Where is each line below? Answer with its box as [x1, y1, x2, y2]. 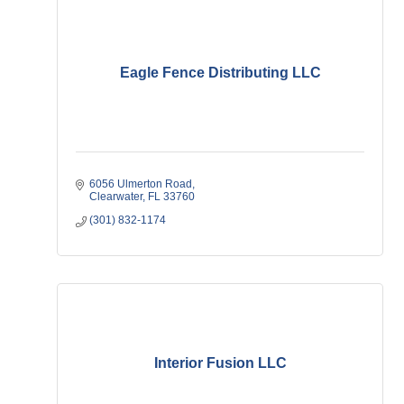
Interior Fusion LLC [153, 355, 287, 371]
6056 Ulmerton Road [89, 178, 192, 190]
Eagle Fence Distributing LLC [119, 65, 321, 80]
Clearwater [89, 190, 142, 203]
